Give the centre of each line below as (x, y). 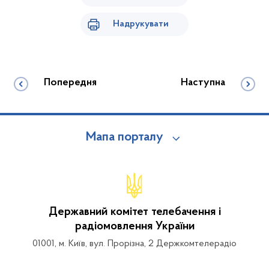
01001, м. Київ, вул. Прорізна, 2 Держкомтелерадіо (134, 244)
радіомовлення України (134, 226)
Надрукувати (141, 24)
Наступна (203, 83)
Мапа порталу (124, 138)
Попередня (70, 83)
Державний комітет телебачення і (134, 212)
